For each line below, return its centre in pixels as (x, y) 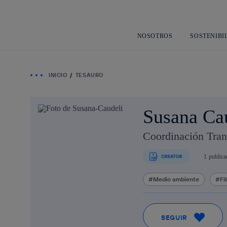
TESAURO (89, 75)
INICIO (58, 75)
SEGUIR (174, 217)
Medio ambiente (176, 179)
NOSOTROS (155, 36)
